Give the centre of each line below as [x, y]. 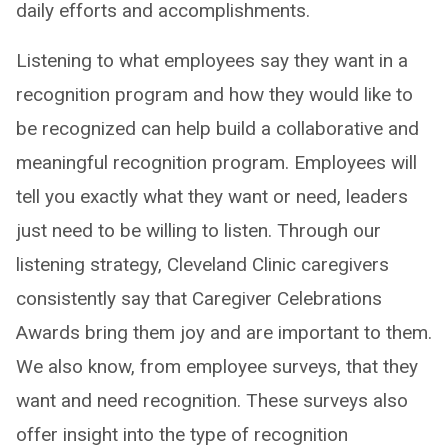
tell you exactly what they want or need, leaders [212, 196]
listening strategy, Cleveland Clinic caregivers [202, 264]
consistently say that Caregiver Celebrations [199, 298]
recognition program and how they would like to [214, 94]
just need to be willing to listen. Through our [198, 230]
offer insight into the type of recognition [182, 434]
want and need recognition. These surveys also [212, 400]
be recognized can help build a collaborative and [217, 128]
